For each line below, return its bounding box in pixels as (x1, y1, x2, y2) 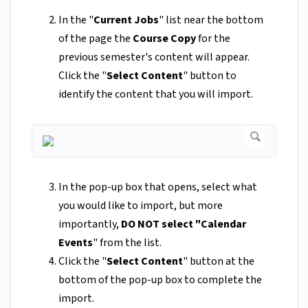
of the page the (58, 30, 133, 46)
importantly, (58, 216, 121, 232)
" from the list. (93, 234, 162, 250)
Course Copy (133, 30, 196, 46)
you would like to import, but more (58, 197, 223, 213)
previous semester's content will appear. (58, 49, 250, 65)
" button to (183, 67, 236, 83)
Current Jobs (93, 12, 159, 27)
